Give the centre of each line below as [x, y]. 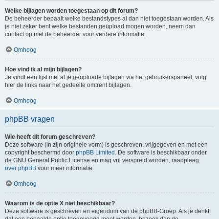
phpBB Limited [95, 153]
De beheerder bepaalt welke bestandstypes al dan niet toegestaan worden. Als [109, 19]
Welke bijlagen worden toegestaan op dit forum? [71, 11]
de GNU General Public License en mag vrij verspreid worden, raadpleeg [102, 160]
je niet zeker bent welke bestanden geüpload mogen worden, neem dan [100, 26]
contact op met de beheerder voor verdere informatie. [75, 34]
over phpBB [21, 168]
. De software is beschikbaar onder [161, 153]
